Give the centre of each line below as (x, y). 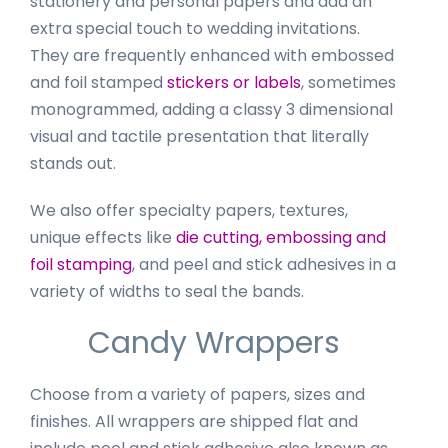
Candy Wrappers (214, 343)
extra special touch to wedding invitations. (195, 29)
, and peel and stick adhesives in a (264, 265)
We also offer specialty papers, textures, (189, 211)
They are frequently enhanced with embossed (212, 56)
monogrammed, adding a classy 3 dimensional (211, 110)
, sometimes (348, 83)
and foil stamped (98, 83)
